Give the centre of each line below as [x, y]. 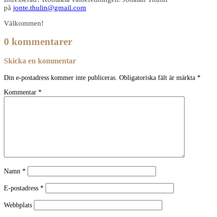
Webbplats [18, 205]
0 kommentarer [38, 41]
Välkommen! [24, 23]
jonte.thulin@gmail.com [50, 8]
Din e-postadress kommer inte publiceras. [61, 77]
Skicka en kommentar [40, 61]
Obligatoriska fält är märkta [158, 77]
